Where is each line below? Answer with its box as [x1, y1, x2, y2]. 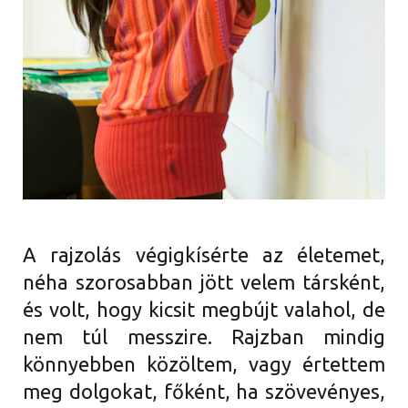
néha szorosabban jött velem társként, [23, 270, 385, 293]
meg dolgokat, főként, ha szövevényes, [23, 379, 385, 403]
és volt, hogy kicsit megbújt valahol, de [23, 297, 385, 321]
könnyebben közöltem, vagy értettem [23, 352, 385, 375]
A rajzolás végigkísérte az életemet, [23, 242, 385, 266]
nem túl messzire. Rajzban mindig [23, 324, 385, 348]
